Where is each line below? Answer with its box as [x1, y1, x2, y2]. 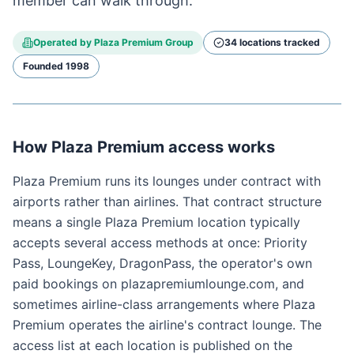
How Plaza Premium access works [13, 137, 275, 156]
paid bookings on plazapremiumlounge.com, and [13, 276, 304, 292]
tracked [281, 36, 320, 48]
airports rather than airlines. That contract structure [13, 194, 322, 209]
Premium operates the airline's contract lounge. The [13, 317, 322, 333]
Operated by [33, 36, 94, 48]
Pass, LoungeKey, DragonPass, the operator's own [13, 255, 312, 271]
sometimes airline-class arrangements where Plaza [13, 296, 315, 312]
